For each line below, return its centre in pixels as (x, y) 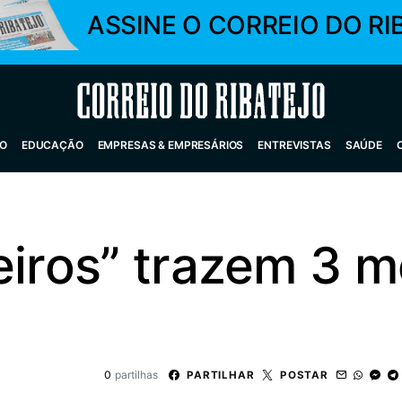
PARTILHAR (220, 375)
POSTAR (304, 375)
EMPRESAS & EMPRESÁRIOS (170, 145)
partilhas (136, 375)
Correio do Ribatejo (158, 100)
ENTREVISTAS (294, 145)
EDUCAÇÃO (52, 145)
